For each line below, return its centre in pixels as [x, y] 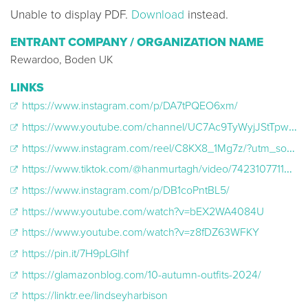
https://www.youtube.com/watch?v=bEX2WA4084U [142, 211]
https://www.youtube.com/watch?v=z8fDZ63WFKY [139, 233]
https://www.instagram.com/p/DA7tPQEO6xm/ [129, 106]
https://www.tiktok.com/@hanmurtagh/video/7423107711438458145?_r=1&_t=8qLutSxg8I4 [152, 169]
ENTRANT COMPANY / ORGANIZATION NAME [137, 43]
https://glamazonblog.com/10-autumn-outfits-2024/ [140, 275]
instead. [206, 15]
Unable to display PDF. [71, 15]
